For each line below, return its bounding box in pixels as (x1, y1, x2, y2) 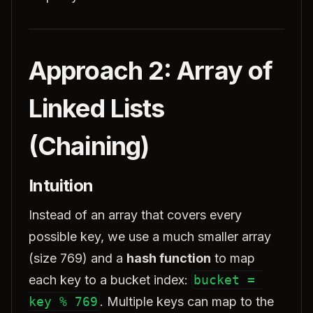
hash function (126, 251, 211, 265)
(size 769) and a (29, 251, 126, 265)
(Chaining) (29, 131, 150, 161)
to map (211, 251, 255, 265)
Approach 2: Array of (29, 55, 273, 86)
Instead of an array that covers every (29, 208, 242, 222)
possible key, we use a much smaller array (29, 229, 271, 244)
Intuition (29, 175, 94, 196)
